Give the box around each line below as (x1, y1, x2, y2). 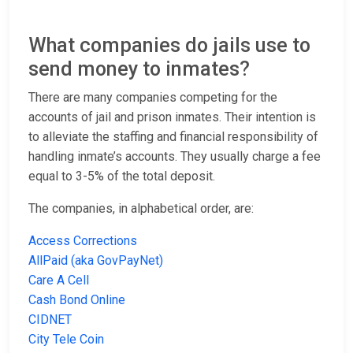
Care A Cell (28, 273, 89, 288)
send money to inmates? (28, 58, 250, 81)
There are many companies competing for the (28, 90, 277, 106)
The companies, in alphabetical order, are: (28, 201, 254, 217)
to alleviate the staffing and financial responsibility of (28, 129, 318, 145)
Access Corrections (28, 233, 137, 249)
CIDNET (28, 312, 72, 328)
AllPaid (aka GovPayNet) (28, 253, 163, 269)
